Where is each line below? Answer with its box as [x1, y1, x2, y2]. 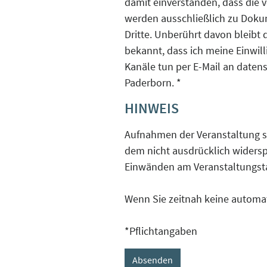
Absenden [132, 253, 173, 266]
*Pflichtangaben [125, 223, 197, 238]
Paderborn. [125, 75, 176, 89]
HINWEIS [125, 98, 179, 117]
